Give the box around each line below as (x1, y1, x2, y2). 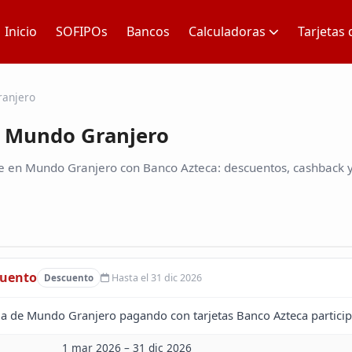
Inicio (5, 23, 37, 40)
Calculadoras (189, 23, 266, 40)
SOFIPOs (56, 23, 108, 40)
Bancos (126, 23, 170, 40)
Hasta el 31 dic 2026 (108, 271, 202, 285)
